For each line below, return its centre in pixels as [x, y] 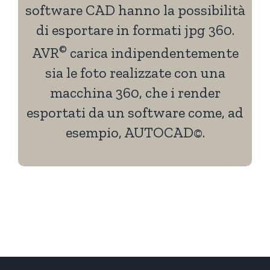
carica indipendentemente [152, 53]
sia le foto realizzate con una [135, 73]
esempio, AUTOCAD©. [135, 133]
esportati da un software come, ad [135, 113]
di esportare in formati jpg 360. [135, 30]
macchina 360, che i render [135, 93]
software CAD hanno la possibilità [135, 10]
